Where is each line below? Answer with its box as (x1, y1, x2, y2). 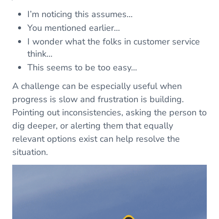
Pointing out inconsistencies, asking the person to (12, 106, 207, 118)
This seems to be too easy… (27, 61, 137, 73)
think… (27, 47, 53, 60)
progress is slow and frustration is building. (12, 93, 184, 105)
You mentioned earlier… (27, 22, 120, 34)
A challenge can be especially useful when (12, 80, 182, 92)
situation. (12, 146, 48, 158)
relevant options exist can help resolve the (12, 132, 180, 145)
